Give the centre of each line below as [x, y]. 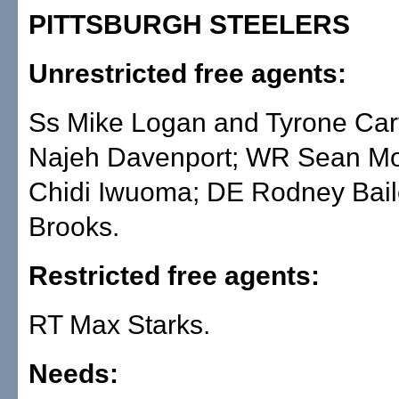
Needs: [73, 374]
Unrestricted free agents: [187, 73]
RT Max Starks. [119, 325]
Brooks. [74, 227]
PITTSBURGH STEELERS [189, 24]
